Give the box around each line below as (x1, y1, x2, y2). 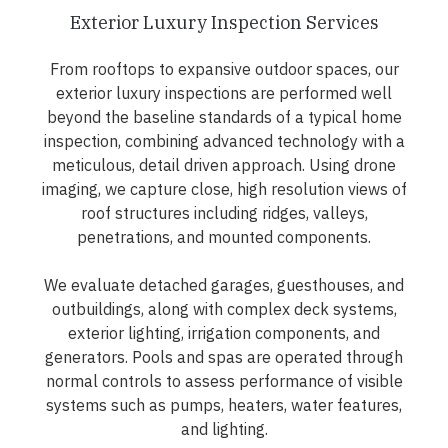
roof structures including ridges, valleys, (80, 203, 368, 223)
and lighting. (180, 419, 268, 439)
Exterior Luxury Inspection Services (69, 11, 379, 34)
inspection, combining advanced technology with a (43, 131, 405, 151)
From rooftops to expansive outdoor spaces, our (49, 59, 399, 79)
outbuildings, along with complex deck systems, (51, 299, 397, 319)
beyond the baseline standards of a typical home (46, 107, 402, 127)
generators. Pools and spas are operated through (45, 347, 403, 367)
